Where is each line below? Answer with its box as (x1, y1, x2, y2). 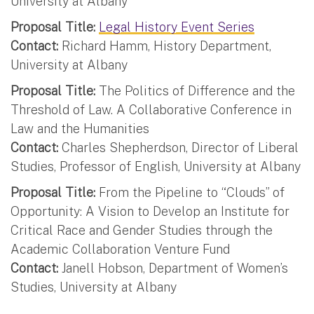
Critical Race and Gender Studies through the (11, 222, 273, 238)
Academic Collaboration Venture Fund (11, 241, 230, 257)
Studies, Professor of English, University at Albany (11, 158, 301, 174)
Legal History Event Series (99, 19, 254, 34)
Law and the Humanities (11, 121, 149, 136)
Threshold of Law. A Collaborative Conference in (11, 102, 292, 117)
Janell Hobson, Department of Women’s (58, 260, 288, 275)
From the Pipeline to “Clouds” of (95, 184, 285, 200)
